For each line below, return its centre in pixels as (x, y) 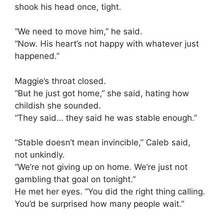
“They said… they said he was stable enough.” (106, 118)
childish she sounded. (58, 105)
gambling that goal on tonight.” (75, 179)
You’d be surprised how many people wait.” (99, 204)
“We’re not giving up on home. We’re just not (101, 167)
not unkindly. (40, 155)
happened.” (37, 56)
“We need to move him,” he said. (79, 32)
